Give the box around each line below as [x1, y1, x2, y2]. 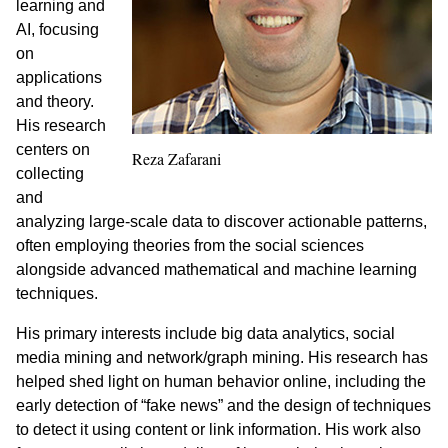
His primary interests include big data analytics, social [16, 325, 395, 342]
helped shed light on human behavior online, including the [16, 373, 426, 390]
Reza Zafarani [132, 148, 221, 169]
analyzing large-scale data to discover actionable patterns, [16, 213, 427, 230]
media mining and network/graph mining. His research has [16, 349, 428, 366]
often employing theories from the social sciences [16, 237, 364, 254]
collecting [16, 165, 84, 182]
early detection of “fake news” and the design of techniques [16, 397, 431, 414]
